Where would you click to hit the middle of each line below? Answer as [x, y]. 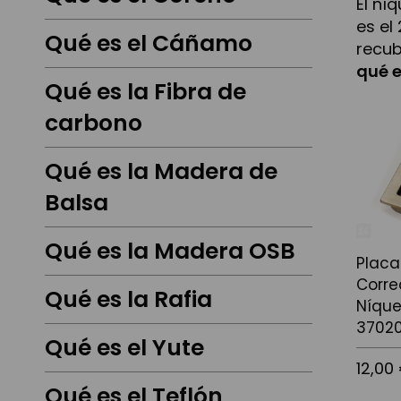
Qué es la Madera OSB [170, 252]
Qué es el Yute [124, 348]
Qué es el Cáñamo [149, 44]
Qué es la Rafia [128, 300]
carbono [94, 124]
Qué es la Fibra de [145, 92]
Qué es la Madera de [161, 172]
